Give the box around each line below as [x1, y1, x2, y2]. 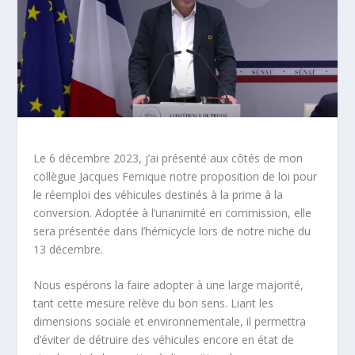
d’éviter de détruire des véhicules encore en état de [33, 331, 295, 347]
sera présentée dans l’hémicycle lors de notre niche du [33, 223, 311, 239]
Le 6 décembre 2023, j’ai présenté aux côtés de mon [33, 150, 303, 166]
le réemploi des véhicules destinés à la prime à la [33, 186, 284, 202]
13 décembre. [33, 241, 104, 257]
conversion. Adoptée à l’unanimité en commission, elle [33, 204, 312, 220]
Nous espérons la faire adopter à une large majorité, [33, 277, 304, 292]
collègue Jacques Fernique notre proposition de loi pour [33, 168, 318, 184]
